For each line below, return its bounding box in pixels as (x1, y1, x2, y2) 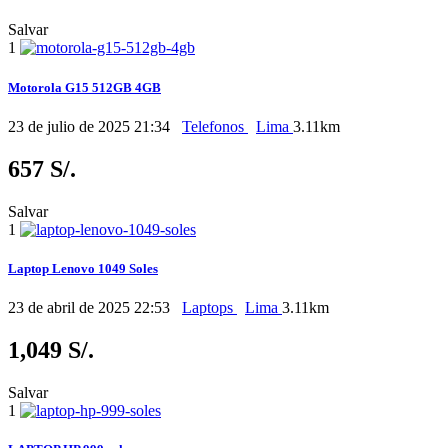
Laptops (182, 298, 237, 316)
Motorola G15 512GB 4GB (8, 79, 161, 95)
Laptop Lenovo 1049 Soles (8, 260, 158, 276)
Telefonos (182, 117, 248, 135)
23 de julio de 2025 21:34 (8, 117, 174, 135)
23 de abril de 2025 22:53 (8, 298, 174, 316)
